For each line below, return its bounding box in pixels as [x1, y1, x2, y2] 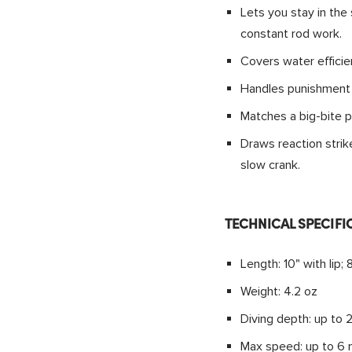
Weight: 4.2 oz [240, 284, 317, 300]
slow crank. [240, 157, 300, 174]
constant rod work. [240, 26, 342, 42]
